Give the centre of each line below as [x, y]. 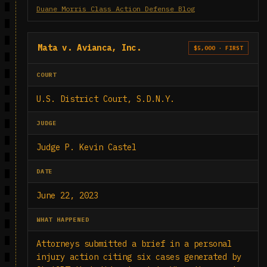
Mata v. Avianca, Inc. [89, 48]
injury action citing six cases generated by [139, 257]
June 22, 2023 [67, 195]
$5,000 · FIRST [218, 48]
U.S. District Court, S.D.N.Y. [105, 99]
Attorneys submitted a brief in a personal [134, 244]
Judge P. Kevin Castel [86, 147]
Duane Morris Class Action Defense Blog [116, 9]
